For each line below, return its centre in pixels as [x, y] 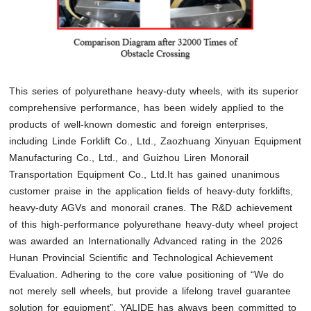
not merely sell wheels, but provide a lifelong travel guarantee [150, 291]
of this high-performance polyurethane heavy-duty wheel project [154, 224]
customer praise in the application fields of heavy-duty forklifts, [151, 191]
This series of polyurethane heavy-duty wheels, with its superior [154, 91]
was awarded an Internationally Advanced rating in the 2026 [146, 241]
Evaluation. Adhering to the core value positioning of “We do [147, 274]
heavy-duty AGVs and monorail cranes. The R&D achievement [151, 207]
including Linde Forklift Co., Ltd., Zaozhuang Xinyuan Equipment [155, 141]
